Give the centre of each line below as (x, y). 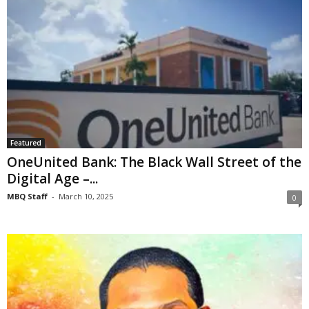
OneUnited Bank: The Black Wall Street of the (154, 162)
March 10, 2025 (86, 196)
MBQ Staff (27, 196)
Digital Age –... (52, 178)
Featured (26, 142)
